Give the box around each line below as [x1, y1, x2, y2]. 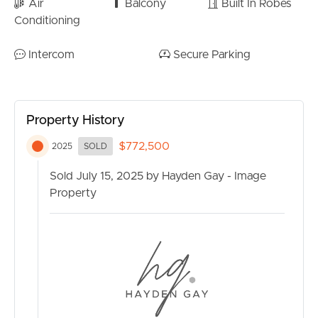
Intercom [26, 49, 75, 61]
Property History [26, 114, 124, 128]
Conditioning [14, 15, 80, 27]
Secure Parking [170, 49, 251, 61]
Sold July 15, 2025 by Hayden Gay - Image [50, 170, 266, 182]
